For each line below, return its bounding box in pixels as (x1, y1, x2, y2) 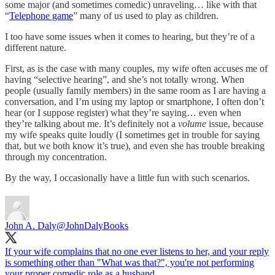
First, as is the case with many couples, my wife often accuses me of (5, 63, 268, 74)
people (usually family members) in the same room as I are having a (5, 85, 266, 96)
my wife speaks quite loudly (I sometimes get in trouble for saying (5, 129, 260, 140)
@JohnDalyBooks (56, 220, 128, 231)
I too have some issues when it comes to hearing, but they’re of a (5, 31, 255, 42)
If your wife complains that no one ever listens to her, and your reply (5, 246, 269, 257)
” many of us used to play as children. (73, 10, 219, 21)
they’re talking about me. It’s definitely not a (5, 118, 178, 129)
